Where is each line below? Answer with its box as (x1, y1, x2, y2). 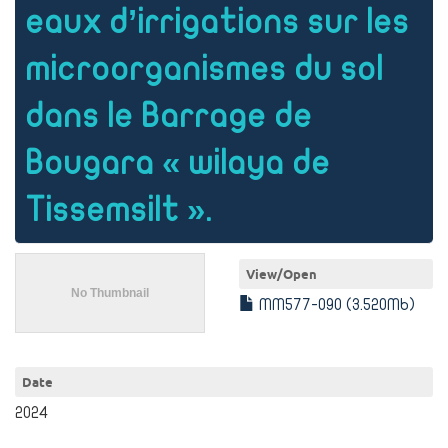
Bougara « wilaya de (25, 146, 330, 181)
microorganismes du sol (25, 52, 383, 87)
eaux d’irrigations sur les (25, 5, 409, 40)
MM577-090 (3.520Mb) (255, 297, 415, 313)
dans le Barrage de (25, 99, 312, 134)
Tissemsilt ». (25, 193, 212, 228)
